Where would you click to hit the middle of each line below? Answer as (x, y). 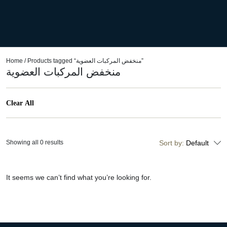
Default (197, 143)
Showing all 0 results (35, 142)
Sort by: (173, 143)
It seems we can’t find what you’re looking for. (79, 177)
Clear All (20, 103)
